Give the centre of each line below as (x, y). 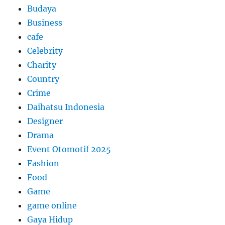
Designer (45, 121)
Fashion (43, 163)
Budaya (42, 9)
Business (45, 23)
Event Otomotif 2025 (69, 149)
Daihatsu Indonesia (66, 107)
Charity (42, 65)
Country (43, 79)
